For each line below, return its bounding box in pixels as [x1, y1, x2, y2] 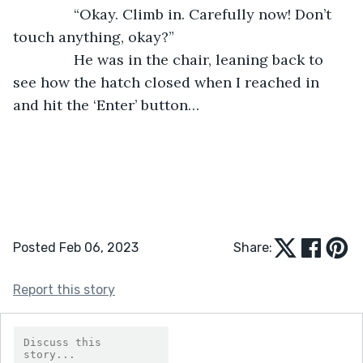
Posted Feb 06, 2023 [13, 239, 139, 255]
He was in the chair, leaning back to [29, 49, 327, 69]
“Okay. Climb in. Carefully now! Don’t [29, 4, 335, 23]
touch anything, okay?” [13, 27, 174, 46]
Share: [233, 239, 272, 255]
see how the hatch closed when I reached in [13, 72, 323, 92]
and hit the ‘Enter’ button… [13, 95, 199, 114]
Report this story [13, 281, 115, 297]
